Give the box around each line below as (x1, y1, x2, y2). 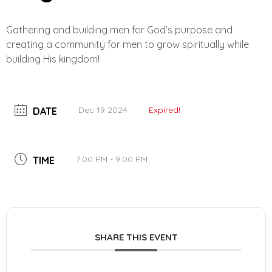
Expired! (149, 104, 180, 116)
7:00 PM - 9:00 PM (76, 154, 148, 165)
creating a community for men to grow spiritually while (6, 38, 249, 51)
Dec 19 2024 (78, 104, 127, 116)
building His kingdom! (6, 53, 100, 66)
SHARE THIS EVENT (94, 231, 178, 243)
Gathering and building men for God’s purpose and (6, 24, 233, 36)
